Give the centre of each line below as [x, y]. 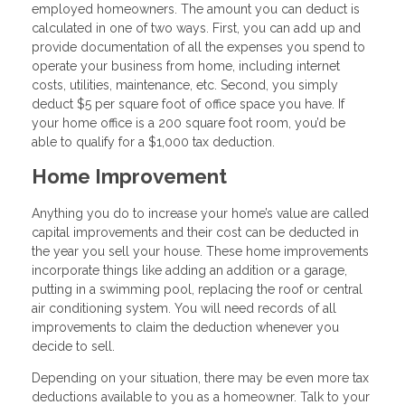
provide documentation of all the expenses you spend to [198, 47]
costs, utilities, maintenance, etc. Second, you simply [185, 85]
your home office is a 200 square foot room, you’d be [188, 122]
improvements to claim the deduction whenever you [185, 327]
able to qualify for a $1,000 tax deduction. [153, 141]
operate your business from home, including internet [186, 66]
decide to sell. [73, 346]
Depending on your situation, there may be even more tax [200, 377]
